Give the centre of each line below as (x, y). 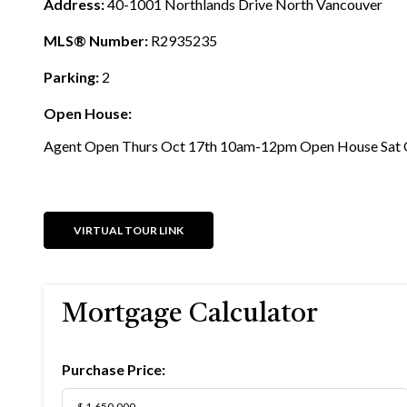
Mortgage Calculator (189, 314)
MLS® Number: (96, 40)
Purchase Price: (114, 369)
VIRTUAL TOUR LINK (129, 230)
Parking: (71, 77)
